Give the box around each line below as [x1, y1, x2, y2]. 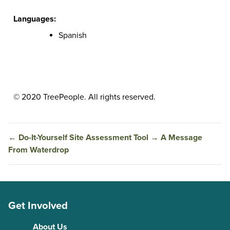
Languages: [13, 14, 56, 25]
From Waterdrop [8, 145, 69, 156]
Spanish [59, 30, 87, 41]
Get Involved [8, 199, 68, 212]
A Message [161, 132, 202, 143]
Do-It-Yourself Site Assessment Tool [18, 132, 148, 143]
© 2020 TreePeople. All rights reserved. [13, 92, 156, 103]
